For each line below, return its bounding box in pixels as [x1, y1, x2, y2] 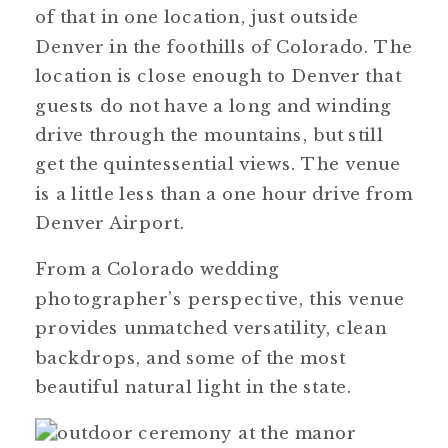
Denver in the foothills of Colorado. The [35, 35, 414, 57]
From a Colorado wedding [35, 258, 280, 280]
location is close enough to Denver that [35, 65, 401, 87]
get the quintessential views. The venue [35, 153, 401, 175]
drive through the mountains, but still [35, 124, 384, 146]
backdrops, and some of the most [35, 346, 346, 368]
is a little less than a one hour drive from [35, 182, 413, 204]
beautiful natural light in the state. [35, 376, 352, 398]
